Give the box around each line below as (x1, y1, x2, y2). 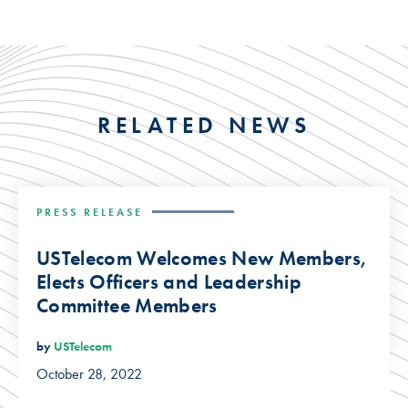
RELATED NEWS (97, 109, 311, 140)
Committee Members (36, 291, 218, 319)
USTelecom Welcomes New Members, (36, 244, 368, 271)
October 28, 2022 (36, 364, 142, 384)
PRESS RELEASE (36, 204, 143, 219)
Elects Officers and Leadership (36, 268, 301, 295)
